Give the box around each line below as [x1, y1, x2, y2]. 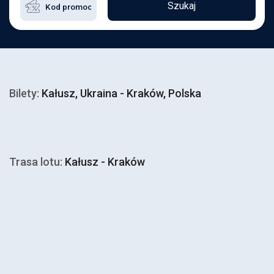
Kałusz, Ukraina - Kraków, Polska [39, 87, 201, 100]
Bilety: [9, 87, 39, 100]
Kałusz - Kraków [62, 155, 145, 168]
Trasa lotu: [9, 155, 62, 168]
